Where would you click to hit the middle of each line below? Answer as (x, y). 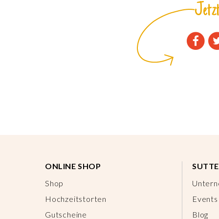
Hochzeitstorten (76, 199)
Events (205, 199)
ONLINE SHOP (73, 166)
